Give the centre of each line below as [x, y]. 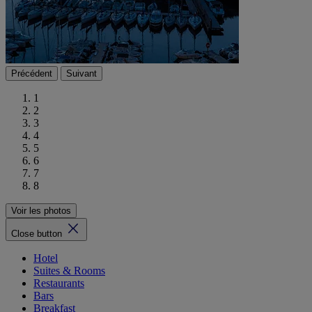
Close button [38, 234]
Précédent [32, 74]
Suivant [81, 74]
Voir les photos [41, 211]
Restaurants [59, 283]
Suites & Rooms [69, 271]
